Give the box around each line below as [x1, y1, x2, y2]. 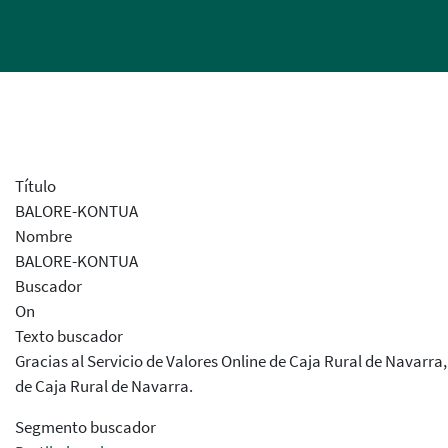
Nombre [15, 225, 72, 247]
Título [15, 175, 56, 197]
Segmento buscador [15, 416, 156, 438]
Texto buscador [15, 325, 123, 347]
